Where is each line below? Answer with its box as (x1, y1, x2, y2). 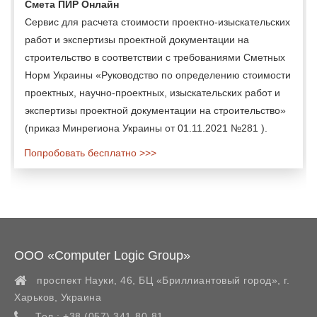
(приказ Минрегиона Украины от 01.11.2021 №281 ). (25, 122, 267, 134)
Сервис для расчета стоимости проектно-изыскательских (25, 16, 290, 28)
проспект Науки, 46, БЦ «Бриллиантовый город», (37, 275, 281, 286)
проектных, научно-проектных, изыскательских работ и (25, 87, 280, 98)
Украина (60, 292, 101, 303)
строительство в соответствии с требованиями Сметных (25, 52, 285, 63)
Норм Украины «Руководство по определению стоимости (25, 69, 291, 81)
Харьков (14, 292, 54, 303)
